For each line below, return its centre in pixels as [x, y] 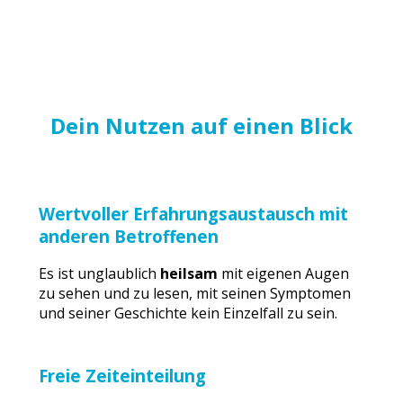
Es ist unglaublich [100, 274]
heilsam [189, 274]
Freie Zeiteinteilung [123, 376]
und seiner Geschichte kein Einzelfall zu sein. [188, 313]
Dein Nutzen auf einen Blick [201, 125]
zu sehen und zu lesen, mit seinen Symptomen [195, 294]
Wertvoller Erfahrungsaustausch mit [194, 213]
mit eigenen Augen [284, 274]
